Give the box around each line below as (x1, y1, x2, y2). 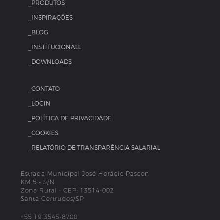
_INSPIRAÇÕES (28, 13, 73, 22)
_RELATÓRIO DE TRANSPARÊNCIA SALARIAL (28, 143, 161, 152)
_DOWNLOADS (28, 57, 72, 66)
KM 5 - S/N (21, 178, 55, 186)
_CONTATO (28, 84, 60, 93)
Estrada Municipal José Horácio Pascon (21, 169, 150, 178)
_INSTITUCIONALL (28, 43, 82, 51)
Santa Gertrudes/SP (21, 194, 84, 203)
